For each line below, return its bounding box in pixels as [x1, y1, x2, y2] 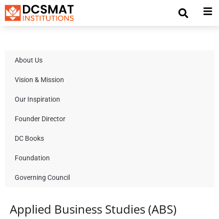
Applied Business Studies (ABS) [10, 200, 176, 217]
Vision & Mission [15, 75, 64, 84]
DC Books [15, 134, 44, 142]
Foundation [15, 153, 50, 162]
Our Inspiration [15, 95, 60, 103]
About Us [15, 56, 43, 64]
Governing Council [15, 173, 70, 181]
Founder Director [15, 114, 66, 123]
